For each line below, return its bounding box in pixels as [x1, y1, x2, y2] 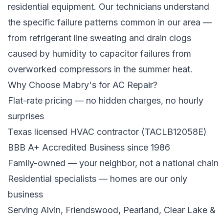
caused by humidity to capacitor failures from [8, 48, 191, 59]
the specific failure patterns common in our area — [8, 17, 212, 27]
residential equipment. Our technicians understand [8, 1, 209, 12]
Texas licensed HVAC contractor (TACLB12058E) [8, 127, 207, 137]
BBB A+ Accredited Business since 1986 [8, 142, 170, 153]
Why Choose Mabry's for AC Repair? [8, 80, 157, 90]
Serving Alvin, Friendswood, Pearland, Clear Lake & [8, 205, 216, 215]
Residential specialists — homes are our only [8, 174, 187, 184]
